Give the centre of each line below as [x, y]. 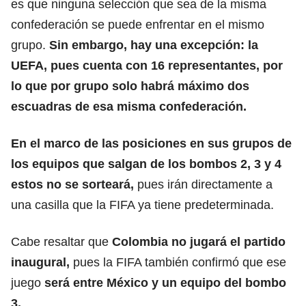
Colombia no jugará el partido [197, 241]
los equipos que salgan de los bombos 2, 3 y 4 [146, 164]
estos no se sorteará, [74, 184]
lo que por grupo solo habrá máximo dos [130, 86]
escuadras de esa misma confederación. [129, 106]
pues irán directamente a [205, 184]
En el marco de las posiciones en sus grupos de [151, 143]
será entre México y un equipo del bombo [164, 282]
